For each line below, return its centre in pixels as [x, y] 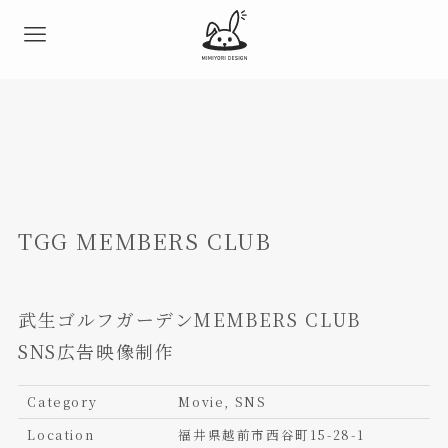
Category [62, 402]
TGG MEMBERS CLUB [144, 241]
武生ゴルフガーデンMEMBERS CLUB [189, 319]
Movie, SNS [222, 402]
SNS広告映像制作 [96, 351]
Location [61, 435]
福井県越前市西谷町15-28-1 [271, 435]
